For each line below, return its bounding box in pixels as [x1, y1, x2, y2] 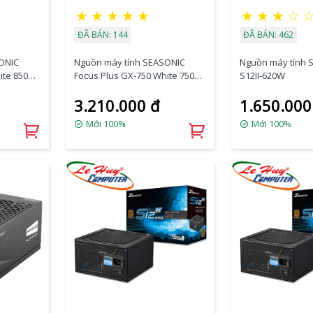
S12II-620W [240, 68, 285, 82]
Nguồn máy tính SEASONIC [73, 55, 185, 68]
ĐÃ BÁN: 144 [77, 28, 128, 41]
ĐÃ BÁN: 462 [243, 28, 293, 41]
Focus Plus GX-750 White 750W [73, 68, 203, 82]
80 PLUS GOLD [73, 82, 134, 95]
